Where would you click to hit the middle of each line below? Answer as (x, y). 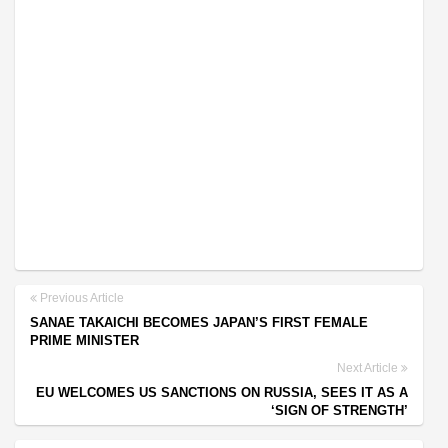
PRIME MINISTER (84, 341)
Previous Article (80, 298)
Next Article (369, 368)
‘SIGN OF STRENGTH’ (339, 411)
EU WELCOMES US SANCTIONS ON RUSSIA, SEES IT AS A (222, 393)
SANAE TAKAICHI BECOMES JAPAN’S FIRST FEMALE (199, 323)
